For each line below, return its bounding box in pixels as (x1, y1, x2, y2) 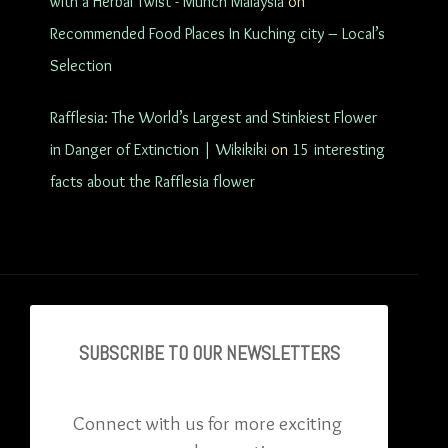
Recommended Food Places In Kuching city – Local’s (50, 23, 385, 43)
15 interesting (292, 139, 385, 159)
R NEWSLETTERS (211, 341, 340, 367)
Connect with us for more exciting (72, 410, 342, 435)
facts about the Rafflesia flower (50, 171, 255, 191)
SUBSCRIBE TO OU (78, 341, 212, 367)
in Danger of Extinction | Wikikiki (50, 139, 267, 159)
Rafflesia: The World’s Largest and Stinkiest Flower (50, 107, 377, 127)
